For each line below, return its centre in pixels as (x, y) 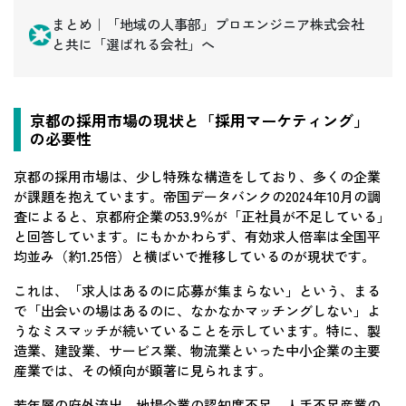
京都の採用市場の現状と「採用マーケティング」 (199, 121)
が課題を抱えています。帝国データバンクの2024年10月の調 (197, 197)
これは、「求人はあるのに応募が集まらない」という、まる (197, 291)
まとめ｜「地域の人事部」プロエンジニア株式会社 (208, 24)
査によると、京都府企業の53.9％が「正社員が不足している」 (202, 217)
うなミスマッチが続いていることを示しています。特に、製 (197, 331)
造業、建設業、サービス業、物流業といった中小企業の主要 (197, 351)
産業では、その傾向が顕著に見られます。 (143, 371)
